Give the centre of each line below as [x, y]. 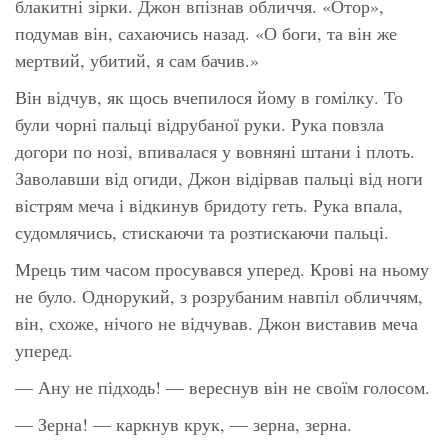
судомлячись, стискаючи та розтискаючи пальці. [202, 231]
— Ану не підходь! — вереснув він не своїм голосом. [222, 386]
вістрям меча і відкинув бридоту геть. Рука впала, [209, 204]
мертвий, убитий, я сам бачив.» [137, 59]
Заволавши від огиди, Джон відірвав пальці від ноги [219, 177]
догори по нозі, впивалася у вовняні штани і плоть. [215, 150]
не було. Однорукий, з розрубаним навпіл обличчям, [219, 295]
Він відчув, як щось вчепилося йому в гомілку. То [209, 96]
